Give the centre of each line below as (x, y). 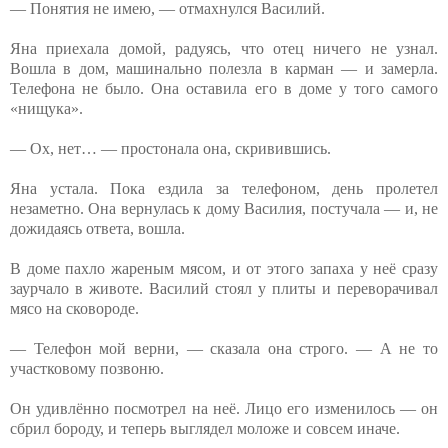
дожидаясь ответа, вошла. (97, 228)
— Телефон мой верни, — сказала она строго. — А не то (224, 348)
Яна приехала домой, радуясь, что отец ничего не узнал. (224, 48)
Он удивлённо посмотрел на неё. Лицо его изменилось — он (224, 408)
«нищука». (46, 108)
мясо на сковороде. (74, 308)
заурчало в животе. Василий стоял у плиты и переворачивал (224, 288)
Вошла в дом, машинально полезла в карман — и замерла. (224, 68)
